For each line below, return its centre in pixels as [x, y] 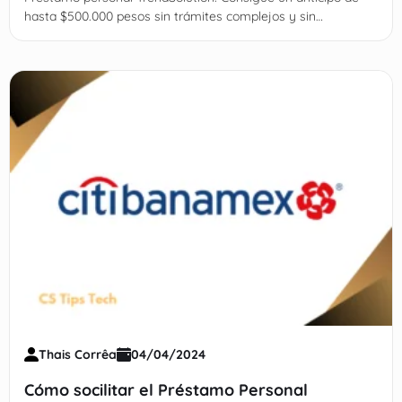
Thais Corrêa [77, 355]
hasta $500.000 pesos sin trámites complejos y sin [170, 16]
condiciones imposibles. [91, 35]
